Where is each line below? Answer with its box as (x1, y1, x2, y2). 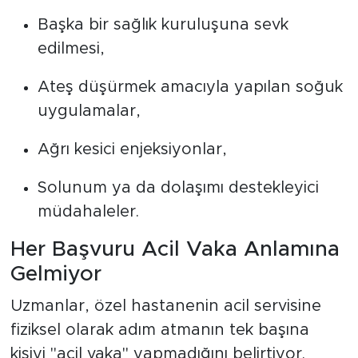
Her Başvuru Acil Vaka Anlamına (10, 239, 340, 261)
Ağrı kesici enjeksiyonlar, (37, 141, 227, 158)
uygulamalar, (37, 103, 141, 120)
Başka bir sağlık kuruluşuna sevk (37, 17, 288, 34)
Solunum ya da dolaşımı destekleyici (37, 180, 319, 197)
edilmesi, (37, 41, 105, 58)
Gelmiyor (10, 264, 101, 285)
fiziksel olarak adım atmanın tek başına (10, 321, 309, 338)
